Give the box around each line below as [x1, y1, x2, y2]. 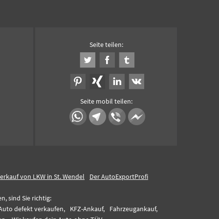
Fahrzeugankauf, [109, 204, 157, 213]
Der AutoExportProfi [89, 172, 148, 181]
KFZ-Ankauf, [70, 204, 105, 213]
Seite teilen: [89, 40, 123, 49]
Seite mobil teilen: [80, 97, 132, 106]
